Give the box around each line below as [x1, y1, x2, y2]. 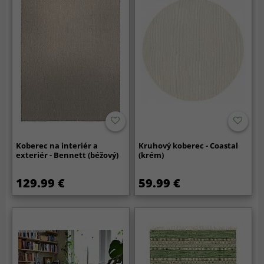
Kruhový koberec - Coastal [138, 140, 239, 151]
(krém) [138, 149, 164, 160]
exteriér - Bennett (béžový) [16, 149, 119, 160]
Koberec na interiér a [16, 140, 98, 151]
